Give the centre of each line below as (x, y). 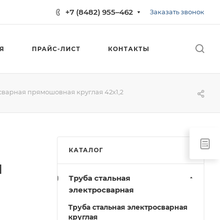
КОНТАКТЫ (129, 49)
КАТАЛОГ (86, 150)
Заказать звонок (177, 12)
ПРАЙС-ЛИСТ (56, 49)
